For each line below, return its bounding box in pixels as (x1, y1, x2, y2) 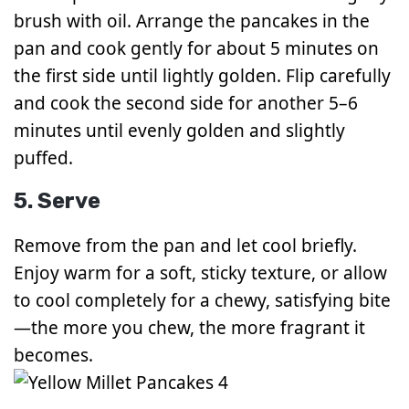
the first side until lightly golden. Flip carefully (14, 64, 391, 89)
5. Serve (14, 187, 100, 214)
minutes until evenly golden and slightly (14, 119, 345, 143)
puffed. (14, 146, 73, 171)
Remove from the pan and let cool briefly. (14, 233, 357, 257)
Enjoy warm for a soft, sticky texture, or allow (14, 260, 387, 285)
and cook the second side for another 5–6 (14, 91, 358, 116)
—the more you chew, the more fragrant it (14, 315, 365, 340)
